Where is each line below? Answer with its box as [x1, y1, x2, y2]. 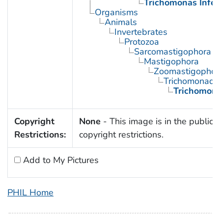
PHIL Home [7, 187, 54, 199]
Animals [104, 16, 137, 28]
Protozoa [124, 36, 159, 48]
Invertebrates [114, 26, 167, 38]
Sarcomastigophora [134, 46, 211, 58]
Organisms [94, 6, 138, 19]
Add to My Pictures [20, 154, 99, 166]
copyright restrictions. [79, 129, 164, 141]
